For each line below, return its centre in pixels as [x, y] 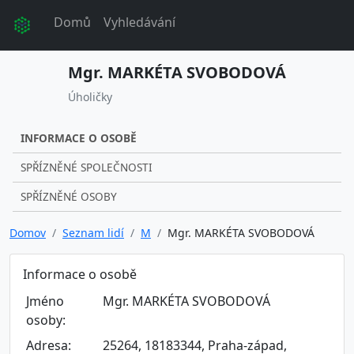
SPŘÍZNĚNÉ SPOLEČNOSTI [87, 167]
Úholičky [90, 97]
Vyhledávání [139, 22]
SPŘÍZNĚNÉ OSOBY [69, 196]
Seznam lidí [93, 233]
